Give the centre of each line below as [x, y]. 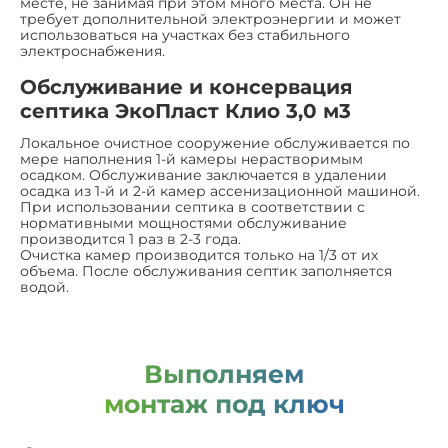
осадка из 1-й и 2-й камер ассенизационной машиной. [220, 190]
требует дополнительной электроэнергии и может [210, 18]
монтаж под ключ [224, 403]
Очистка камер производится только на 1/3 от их [199, 254]
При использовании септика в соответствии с [192, 206]
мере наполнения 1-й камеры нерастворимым [191, 158]
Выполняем [224, 373]
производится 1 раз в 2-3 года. [130, 238]
